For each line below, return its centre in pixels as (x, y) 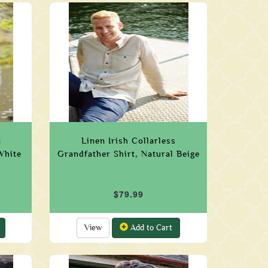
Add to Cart (150, 228)
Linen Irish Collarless (128, 141)
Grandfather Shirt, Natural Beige (128, 154)
